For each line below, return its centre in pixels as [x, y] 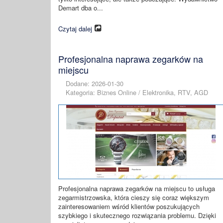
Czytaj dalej [75, 28]
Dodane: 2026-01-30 [95, 83]
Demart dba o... [81, 8]
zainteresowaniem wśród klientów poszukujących [129, 206]
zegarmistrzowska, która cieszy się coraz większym [134, 197]
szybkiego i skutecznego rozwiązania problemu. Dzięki [137, 215]
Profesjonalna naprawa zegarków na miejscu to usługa [137, 188]
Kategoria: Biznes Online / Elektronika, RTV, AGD [137, 92]
